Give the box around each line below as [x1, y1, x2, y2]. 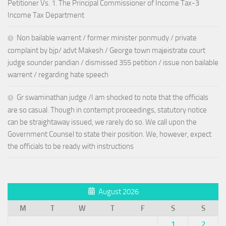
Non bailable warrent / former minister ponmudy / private [17, 33, 197, 43]
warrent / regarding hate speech [8, 70, 108, 80]
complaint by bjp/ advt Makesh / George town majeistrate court [8, 46, 205, 55]
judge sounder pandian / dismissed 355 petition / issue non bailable [8, 58, 218, 68]
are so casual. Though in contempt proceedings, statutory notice [8, 105, 207, 115]
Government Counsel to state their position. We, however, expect [8, 130, 211, 139]
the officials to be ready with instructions [8, 142, 134, 151]
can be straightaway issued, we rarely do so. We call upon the [8, 118, 197, 127]
